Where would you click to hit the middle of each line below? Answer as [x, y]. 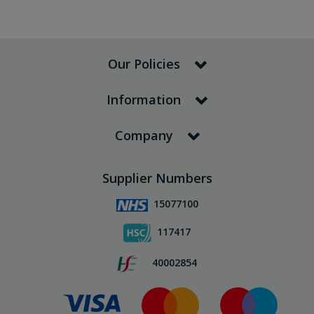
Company [144, 136]
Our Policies [144, 64]
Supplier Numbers [157, 178]
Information [144, 100]
